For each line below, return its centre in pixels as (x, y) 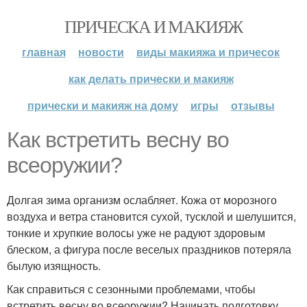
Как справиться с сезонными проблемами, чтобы (131, 289)
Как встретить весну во (118, 140)
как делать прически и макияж (151, 78)
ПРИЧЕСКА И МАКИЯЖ (153, 26)
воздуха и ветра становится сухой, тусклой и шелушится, (151, 216)
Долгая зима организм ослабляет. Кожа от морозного (142, 200)
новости (101, 52)
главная (44, 52)
